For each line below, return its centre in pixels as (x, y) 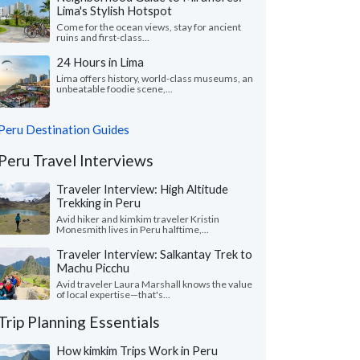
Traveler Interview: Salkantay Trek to (154, 254)
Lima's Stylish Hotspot (114, 10)
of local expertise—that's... (113, 295)
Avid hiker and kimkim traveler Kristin (138, 219)
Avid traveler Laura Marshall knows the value (154, 284)
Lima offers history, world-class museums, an (155, 78)
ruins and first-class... (103, 37)
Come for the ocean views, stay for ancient (149, 27)
